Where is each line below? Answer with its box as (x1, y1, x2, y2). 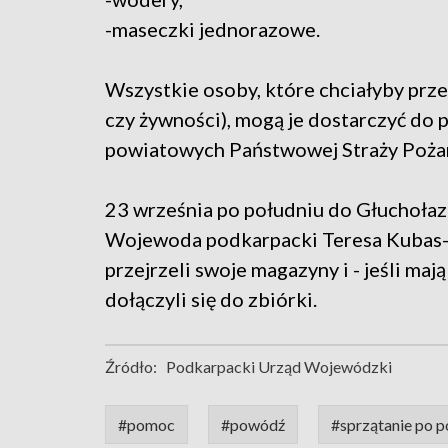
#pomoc (118, 415, 175, 435)
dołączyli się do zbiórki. (105, 287, 317, 312)
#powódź (221, 415, 285, 435)
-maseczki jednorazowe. (105, 17, 320, 42)
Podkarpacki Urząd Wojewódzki (166, 357, 392, 377)
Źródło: (105, 357, 157, 377)
